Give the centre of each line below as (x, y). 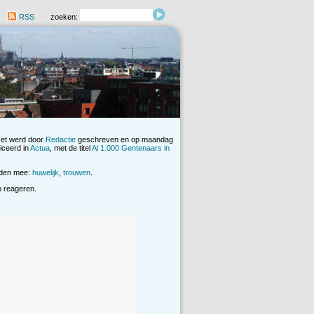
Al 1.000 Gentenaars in (131, 148)
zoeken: (65, 17)
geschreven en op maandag (124, 140)
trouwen (77, 173)
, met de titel (71, 148)
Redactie (61, 140)
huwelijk (46, 173)
